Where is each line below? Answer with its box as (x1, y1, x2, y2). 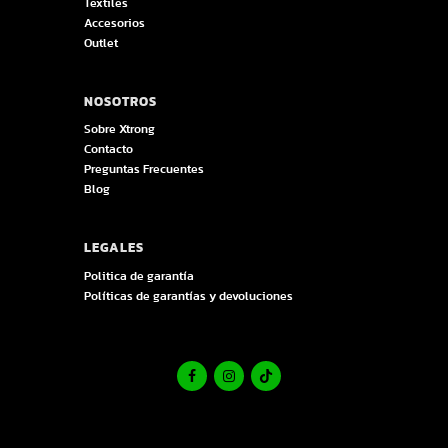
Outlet (84, 36, 118, 49)
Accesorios (84, 16, 145, 29)
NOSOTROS (84, 94, 157, 109)
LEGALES (84, 241, 144, 256)
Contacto (84, 143, 133, 156)
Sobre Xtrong (84, 123, 155, 136)
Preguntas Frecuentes (84, 163, 204, 176)
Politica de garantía (84, 269, 194, 282)
